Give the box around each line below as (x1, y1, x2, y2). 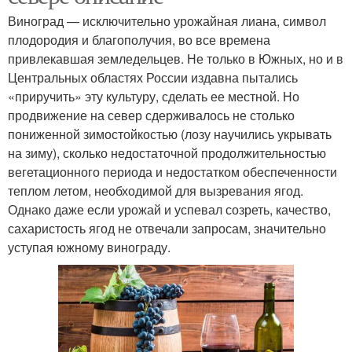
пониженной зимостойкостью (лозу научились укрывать (8, 124, 332, 143)
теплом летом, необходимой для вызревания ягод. (8, 181, 303, 200)
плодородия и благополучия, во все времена (8, 30, 270, 49)
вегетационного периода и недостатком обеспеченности (8, 162, 337, 181)
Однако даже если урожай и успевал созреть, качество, (8, 200, 331, 218)
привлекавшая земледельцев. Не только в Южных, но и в (8, 49, 343, 68)
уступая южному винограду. (8, 237, 170, 256)
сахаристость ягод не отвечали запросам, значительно (8, 218, 326, 237)
